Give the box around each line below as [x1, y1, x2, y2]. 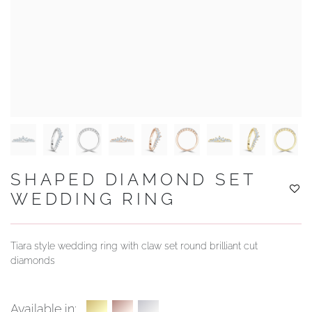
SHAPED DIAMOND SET [10, 169, 256, 190]
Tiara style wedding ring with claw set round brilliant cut [10, 240, 258, 252]
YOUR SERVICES [21, 13, 123, 25]
